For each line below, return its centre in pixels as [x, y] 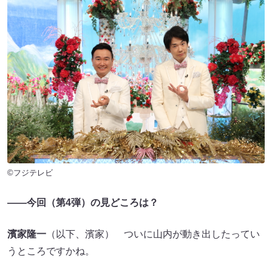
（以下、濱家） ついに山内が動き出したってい [153, 234]
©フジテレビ [30, 173]
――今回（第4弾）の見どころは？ [83, 203]
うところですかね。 [51, 251]
